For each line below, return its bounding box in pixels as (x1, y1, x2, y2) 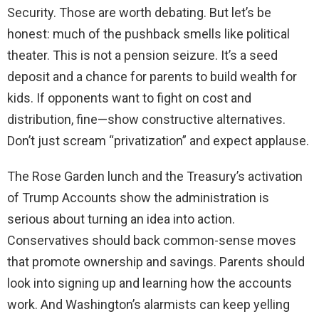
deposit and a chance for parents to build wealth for (7, 69, 297, 85)
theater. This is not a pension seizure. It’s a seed (7, 48, 278, 63)
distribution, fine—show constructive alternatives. (7, 112, 286, 127)
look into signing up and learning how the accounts (7, 276, 292, 291)
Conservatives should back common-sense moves (7, 233, 296, 249)
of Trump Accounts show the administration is (7, 190, 269, 206)
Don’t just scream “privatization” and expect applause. (7, 133, 309, 149)
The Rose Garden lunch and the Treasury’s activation (7, 169, 303, 184)
